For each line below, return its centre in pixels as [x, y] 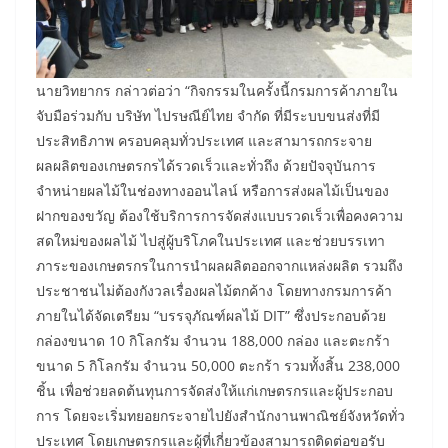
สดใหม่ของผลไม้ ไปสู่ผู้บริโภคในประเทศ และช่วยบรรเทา [210, 241]
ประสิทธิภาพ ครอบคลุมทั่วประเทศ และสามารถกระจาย [204, 141]
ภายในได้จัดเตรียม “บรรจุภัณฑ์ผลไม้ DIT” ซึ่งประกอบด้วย [211, 316]
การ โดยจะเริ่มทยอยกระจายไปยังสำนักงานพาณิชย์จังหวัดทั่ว [220, 416]
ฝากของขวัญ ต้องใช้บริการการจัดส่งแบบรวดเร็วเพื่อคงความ [219, 216]
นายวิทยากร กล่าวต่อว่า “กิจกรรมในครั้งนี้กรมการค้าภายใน [217, 91]
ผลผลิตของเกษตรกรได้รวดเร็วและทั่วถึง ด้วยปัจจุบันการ [206, 166]
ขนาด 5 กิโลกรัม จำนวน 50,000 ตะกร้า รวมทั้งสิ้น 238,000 [218, 366]
